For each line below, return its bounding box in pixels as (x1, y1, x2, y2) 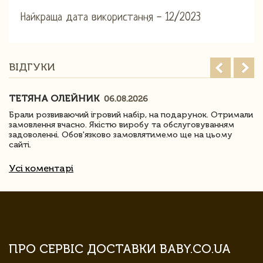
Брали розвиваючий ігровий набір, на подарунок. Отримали (9, 109, 253, 120)
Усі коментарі (9, 162, 73, 174)
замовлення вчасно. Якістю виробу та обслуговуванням (9, 119, 234, 130)
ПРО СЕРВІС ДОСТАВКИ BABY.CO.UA (9, 241, 231, 256)
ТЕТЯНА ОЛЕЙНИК (9, 92, 102, 104)
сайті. (9, 139, 31, 150)
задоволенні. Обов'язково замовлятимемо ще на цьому (9, 129, 232, 140)
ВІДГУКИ (9, 60, 55, 73)
